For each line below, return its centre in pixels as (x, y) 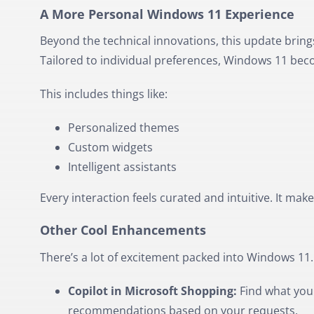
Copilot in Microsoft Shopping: (152, 291)
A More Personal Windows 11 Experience (167, 14)
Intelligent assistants (122, 167)
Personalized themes (123, 128)
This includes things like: (103, 94)
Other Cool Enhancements (123, 230)
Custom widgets (110, 148)
